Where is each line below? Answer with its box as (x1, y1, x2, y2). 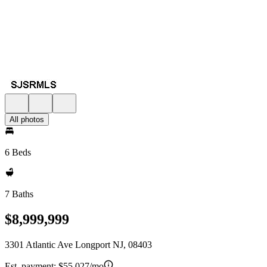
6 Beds (5, 147, 31, 157)
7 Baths (5, 189, 33, 199)
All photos (10, 115, 44, 124)
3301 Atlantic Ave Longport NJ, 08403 (5, 239, 152, 250)
